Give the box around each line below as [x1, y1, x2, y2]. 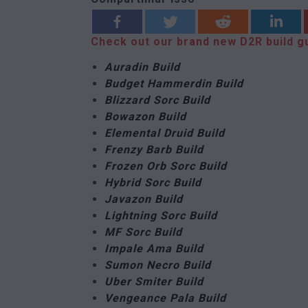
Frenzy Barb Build [104, 143, 203, 156]
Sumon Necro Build [104, 258, 211, 272]
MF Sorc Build [104, 225, 182, 239]
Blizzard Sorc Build [104, 93, 210, 107]
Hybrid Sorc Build [104, 176, 201, 189]
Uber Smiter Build [104, 275, 203, 288]
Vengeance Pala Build [104, 291, 226, 305]
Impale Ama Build [104, 242, 203, 255]
